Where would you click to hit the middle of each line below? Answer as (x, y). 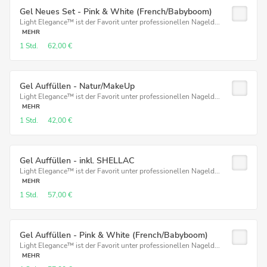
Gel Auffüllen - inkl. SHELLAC (77, 161)
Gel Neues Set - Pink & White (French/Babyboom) (116, 12)
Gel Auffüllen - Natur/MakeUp (77, 86)
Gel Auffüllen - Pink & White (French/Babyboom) (114, 235)
